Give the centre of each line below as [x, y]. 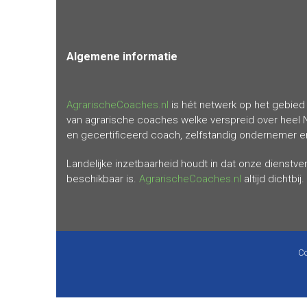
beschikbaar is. [103, 179]
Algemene [93, 57]
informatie [149, 57]
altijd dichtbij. [274, 179]
